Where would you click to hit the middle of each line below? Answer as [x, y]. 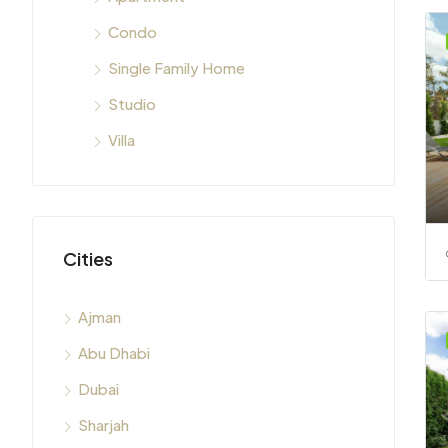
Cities [88, 258]
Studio [132, 103]
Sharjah [103, 424]
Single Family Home [176, 67]
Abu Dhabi [114, 352]
